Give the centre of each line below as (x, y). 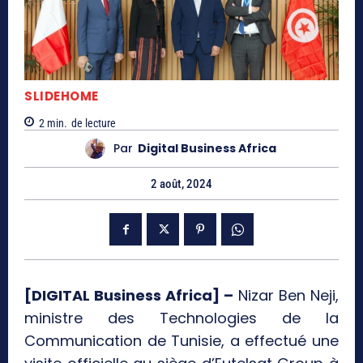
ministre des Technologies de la (181, 318)
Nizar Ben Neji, (286, 295)
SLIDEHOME (62, 96)
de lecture (94, 123)
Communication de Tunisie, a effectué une (181, 340)
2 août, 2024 (181, 184)
